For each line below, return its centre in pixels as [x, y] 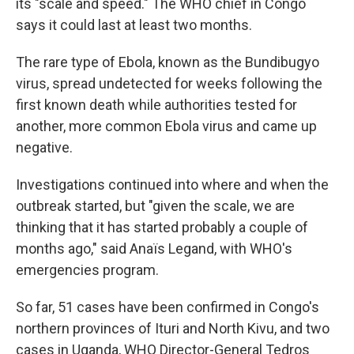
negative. [44, 147]
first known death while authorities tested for [156, 105]
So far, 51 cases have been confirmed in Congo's [168, 307]
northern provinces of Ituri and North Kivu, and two [173, 328]
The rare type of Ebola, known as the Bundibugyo [168, 62]
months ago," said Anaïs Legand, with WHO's [154, 249]
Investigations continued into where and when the [172, 185]
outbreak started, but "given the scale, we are [155, 206]
